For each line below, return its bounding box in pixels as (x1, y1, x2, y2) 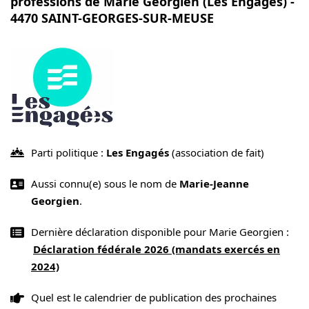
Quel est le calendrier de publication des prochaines (31, 290, 277, 304)
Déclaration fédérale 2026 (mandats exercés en (33, 241, 280, 256)
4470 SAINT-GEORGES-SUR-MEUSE (10, 10, 214, 26)
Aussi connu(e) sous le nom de (31, 176, 179, 190)
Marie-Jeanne (179, 176, 249, 190)
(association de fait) (169, 145, 264, 159)
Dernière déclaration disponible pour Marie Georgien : (31, 224, 289, 239)
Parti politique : (31, 145, 106, 159)
